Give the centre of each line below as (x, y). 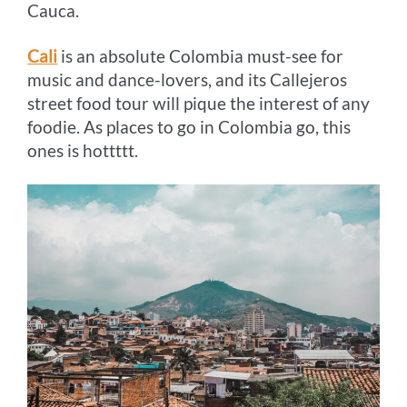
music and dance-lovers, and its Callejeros (188, 80)
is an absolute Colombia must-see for (201, 56)
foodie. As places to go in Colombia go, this (189, 127)
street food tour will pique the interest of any (199, 104)
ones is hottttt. (83, 151)
